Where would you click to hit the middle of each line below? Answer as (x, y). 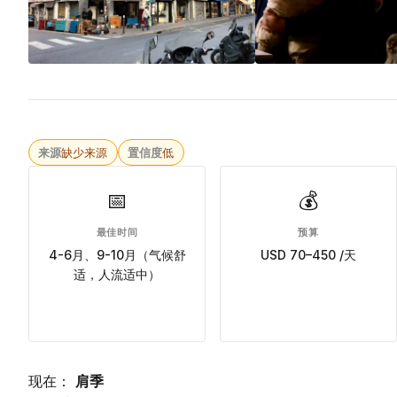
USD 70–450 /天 (308, 254)
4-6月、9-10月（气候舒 (117, 254)
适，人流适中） (117, 274)
